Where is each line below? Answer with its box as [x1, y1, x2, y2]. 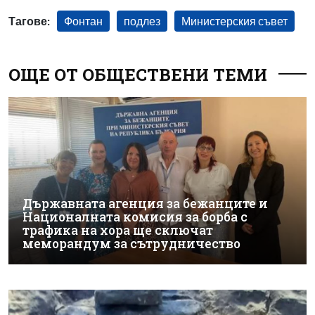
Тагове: [8, 13, 50, 27]
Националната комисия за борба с [22, 209, 247, 225]
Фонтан [64, 13, 103, 27]
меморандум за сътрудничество [22, 236, 240, 252]
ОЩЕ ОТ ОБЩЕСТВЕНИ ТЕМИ [8, 63, 267, 86]
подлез [124, 13, 160, 27]
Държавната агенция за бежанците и [22, 195, 268, 212]
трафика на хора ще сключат [22, 222, 213, 238]
